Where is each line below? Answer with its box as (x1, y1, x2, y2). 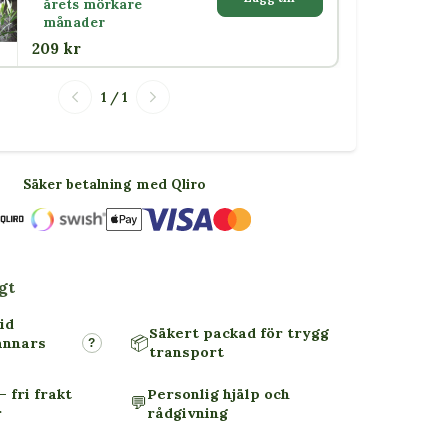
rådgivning (146, 403, 228, 422)
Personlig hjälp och (146, 384, 290, 403)
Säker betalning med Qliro (23, 174, 206, 193)
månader (42, 14, 105, 32)
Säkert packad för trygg (148, 324, 329, 342)
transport (148, 343, 224, 361)
